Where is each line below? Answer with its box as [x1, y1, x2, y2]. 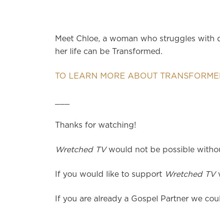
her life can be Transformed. [55, 48, 163, 56]
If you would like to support [55, 170, 165, 179]
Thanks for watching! [55, 121, 136, 130]
